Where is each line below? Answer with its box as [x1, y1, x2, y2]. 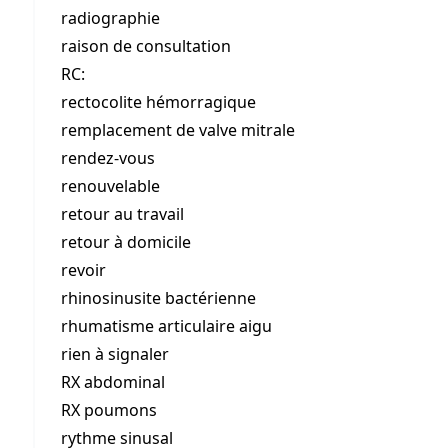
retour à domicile [61, 231, 191, 253]
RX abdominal [61, 371, 165, 393]
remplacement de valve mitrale [61, 119, 295, 141]
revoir [61, 259, 106, 281]
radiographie [61, 7, 160, 29]
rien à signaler [61, 343, 169, 365]
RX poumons [61, 399, 157, 421]
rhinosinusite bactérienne [61, 287, 256, 309]
